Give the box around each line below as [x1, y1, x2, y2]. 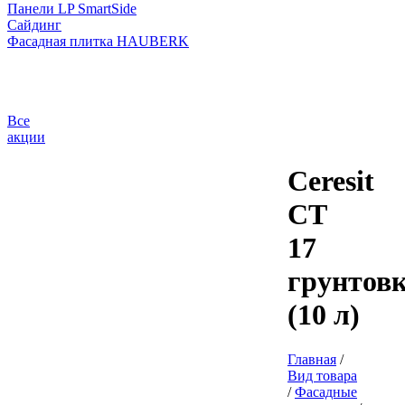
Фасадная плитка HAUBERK [7, 33, 189, 49]
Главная [287, 351, 336, 367]
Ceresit [287, 165, 374, 198]
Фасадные [295, 383, 357, 400]
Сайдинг [7, 17, 61, 33]
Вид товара [287, 367, 357, 383]
